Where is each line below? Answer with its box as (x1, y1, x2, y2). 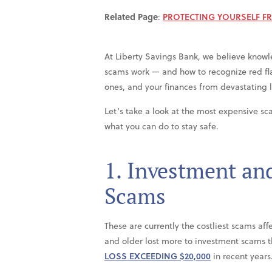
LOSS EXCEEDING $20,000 (104, 250, 211, 263)
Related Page (104, 10, 158, 24)
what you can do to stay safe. (104, 120, 219, 133)
